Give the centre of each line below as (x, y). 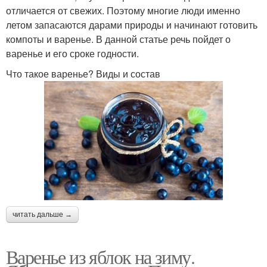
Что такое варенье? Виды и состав (83, 73)
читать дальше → (42, 215)
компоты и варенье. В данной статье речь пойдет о (118, 39)
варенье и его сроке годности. (72, 53)
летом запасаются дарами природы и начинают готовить (132, 24)
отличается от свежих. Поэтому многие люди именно (123, 10)
